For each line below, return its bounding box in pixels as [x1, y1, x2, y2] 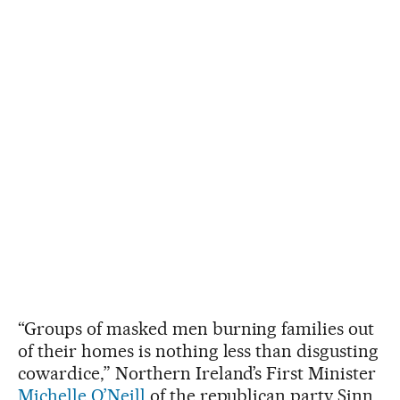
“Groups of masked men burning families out [18, 317, 375, 339]
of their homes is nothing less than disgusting [18, 339, 379, 362]
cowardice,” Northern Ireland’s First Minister [18, 362, 377, 384]
